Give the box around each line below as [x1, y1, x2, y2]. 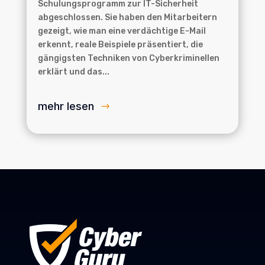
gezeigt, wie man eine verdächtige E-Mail [37, 26, 206, 37]
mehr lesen [37, 100, 94, 113]
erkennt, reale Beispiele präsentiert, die [37, 40, 203, 50]
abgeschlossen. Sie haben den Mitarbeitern [37, 12, 217, 23]
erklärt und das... [37, 67, 109, 77]
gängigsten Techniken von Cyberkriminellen [37, 53, 219, 64]
